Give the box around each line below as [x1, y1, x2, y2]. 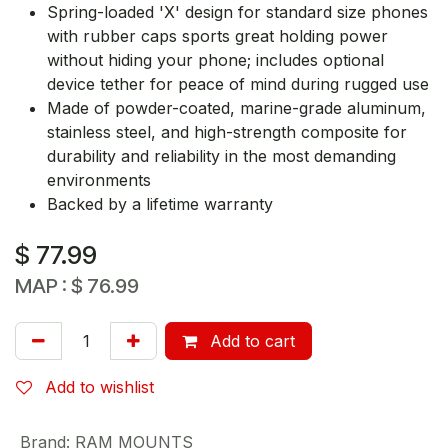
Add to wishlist [45, 376, 154, 397]
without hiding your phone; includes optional [47, 49, 384, 70]
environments [47, 169, 151, 190]
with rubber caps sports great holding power [47, 25, 388, 46]
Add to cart [205, 330, 295, 351]
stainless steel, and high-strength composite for [47, 121, 407, 142]
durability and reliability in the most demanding [47, 145, 396, 166]
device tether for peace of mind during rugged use [47, 73, 429, 94]
